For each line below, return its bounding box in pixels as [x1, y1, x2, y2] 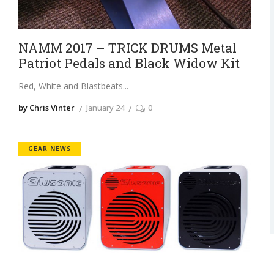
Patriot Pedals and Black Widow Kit [18, 54, 240, 72]
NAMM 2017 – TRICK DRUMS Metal [18, 39, 237, 57]
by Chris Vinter [18, 102, 75, 114]
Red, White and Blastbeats [18, 80, 123, 92]
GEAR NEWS [28, 144, 71, 154]
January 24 [86, 102, 124, 114]
